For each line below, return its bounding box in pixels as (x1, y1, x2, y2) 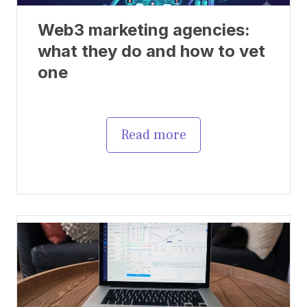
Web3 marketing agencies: (38, 19, 250, 40)
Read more (121, 125, 186, 144)
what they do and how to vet (38, 40, 265, 61)
